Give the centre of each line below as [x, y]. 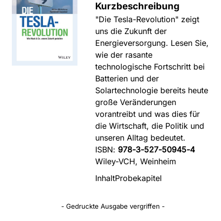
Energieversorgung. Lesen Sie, [152, 43]
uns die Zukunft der [131, 31]
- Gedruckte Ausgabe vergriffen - [113, 206]
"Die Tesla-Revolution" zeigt [147, 19]
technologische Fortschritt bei [150, 67]
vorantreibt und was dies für [148, 114]
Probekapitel [139, 178]
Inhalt [105, 178]
